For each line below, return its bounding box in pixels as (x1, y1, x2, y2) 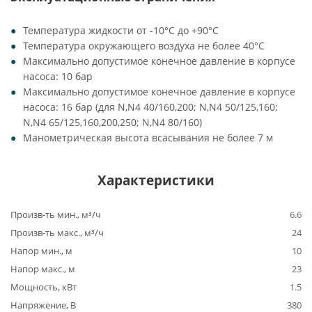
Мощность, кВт (10, 281, 77, 293)
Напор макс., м (10, 263, 75, 275)
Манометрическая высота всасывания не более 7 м (23, 131, 273, 144)
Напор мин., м (10, 244, 72, 257)
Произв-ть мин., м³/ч (10, 208, 101, 221)
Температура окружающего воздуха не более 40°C (23, 39, 265, 52)
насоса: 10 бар (23, 70, 93, 83)
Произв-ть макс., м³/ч (10, 226, 104, 239)
